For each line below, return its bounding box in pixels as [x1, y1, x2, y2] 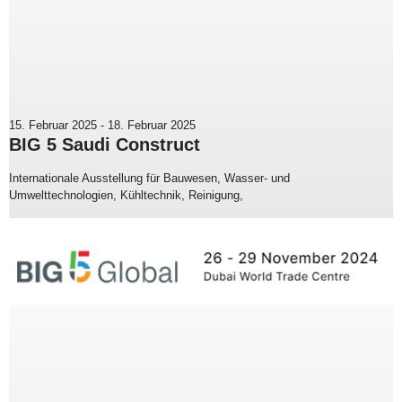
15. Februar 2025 [9, 118, 97, 133]
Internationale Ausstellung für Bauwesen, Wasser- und [9, 171, 290, 186]
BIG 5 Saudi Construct [9, 135, 200, 155]
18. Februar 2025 [108, 118, 196, 133]
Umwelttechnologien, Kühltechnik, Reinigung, [9, 188, 243, 203]
